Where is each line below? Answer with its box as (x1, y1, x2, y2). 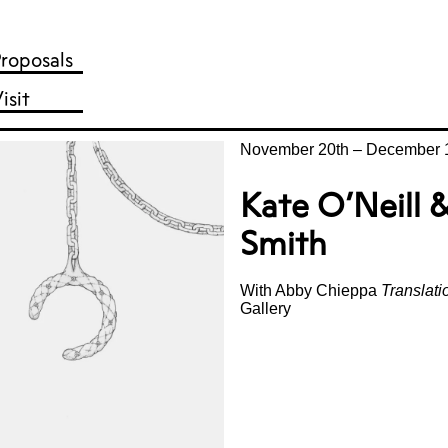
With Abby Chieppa (239, 281, 381, 299)
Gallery (239, 299, 291, 317)
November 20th (239, 141, 349, 159)
